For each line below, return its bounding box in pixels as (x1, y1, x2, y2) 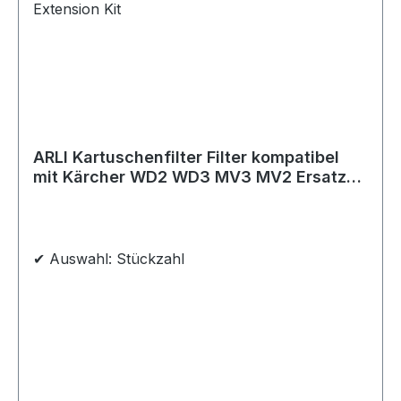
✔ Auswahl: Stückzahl (33, 250, 184, 268)
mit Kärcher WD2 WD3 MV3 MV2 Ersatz (33, 167, 346, 186)
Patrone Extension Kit (33, 187, 203, 206)
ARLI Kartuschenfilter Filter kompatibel (33, 148, 339, 166)
